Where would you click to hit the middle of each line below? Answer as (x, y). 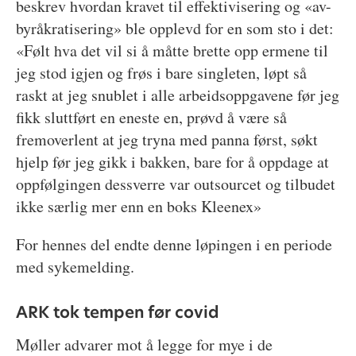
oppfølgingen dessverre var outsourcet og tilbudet (175, 184)
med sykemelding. (75, 266)
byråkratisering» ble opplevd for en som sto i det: (174, 28)
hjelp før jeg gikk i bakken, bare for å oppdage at (172, 161)
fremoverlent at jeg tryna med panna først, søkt (166, 139)
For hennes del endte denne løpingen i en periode (174, 244)
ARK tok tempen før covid (117, 313)
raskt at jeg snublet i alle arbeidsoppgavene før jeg (177, 95)
